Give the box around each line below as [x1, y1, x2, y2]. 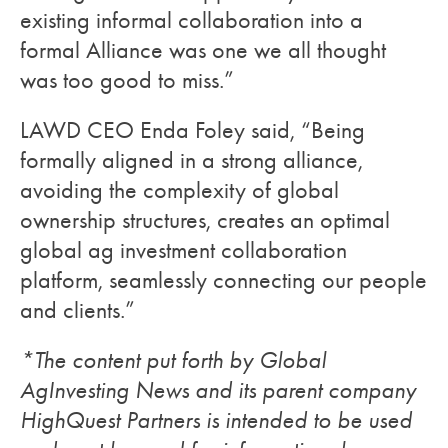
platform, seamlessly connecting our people [20, 265, 427, 294]
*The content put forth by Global [20, 345, 326, 374]
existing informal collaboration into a [20, 5, 363, 34]
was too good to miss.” [20, 65, 234, 94]
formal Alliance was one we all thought [20, 35, 386, 64]
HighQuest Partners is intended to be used [20, 405, 412, 434]
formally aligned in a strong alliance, [20, 145, 363, 174]
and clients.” [20, 295, 135, 324]
